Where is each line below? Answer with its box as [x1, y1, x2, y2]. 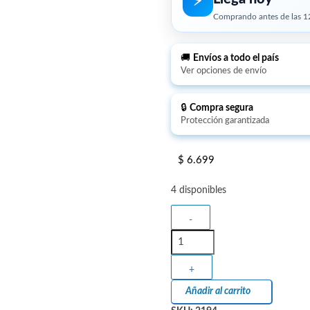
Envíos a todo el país [192, 53, 279, 63]
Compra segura [189, 102, 253, 113]
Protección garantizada [180, 116, 269, 125]
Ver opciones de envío [180, 66, 266, 75]
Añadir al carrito [185, 286, 250, 296]
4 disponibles [170, 185, 226, 195]
